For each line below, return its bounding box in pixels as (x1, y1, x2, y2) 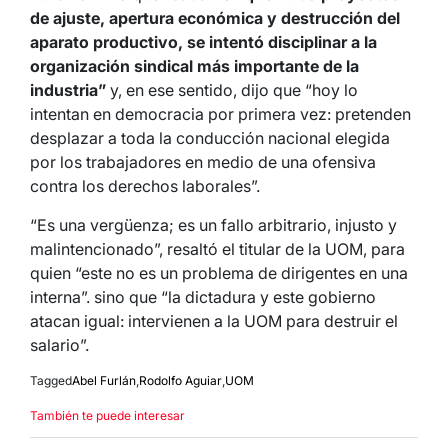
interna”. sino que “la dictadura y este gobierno (30, 286, 376, 307)
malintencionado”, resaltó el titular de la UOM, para (30, 238, 405, 259)
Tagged (30, 372, 72, 388)
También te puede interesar (30, 407, 185, 423)
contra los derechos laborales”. (30, 175, 260, 196)
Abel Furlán (72, 372, 136, 388)
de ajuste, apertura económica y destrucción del (30, 7, 400, 28)
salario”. (30, 334, 89, 355)
